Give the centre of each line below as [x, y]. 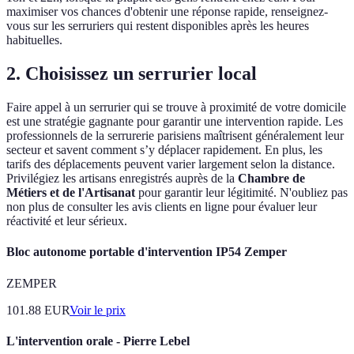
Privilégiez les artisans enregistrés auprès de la [122, 179]
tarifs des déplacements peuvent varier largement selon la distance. [171, 164]
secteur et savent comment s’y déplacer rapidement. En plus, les [164, 150]
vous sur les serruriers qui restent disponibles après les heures [158, 26]
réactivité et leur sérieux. [67, 221]
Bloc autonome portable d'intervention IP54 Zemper [147, 252]
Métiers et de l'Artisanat [71, 193]
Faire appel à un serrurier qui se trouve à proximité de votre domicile [176, 107]
